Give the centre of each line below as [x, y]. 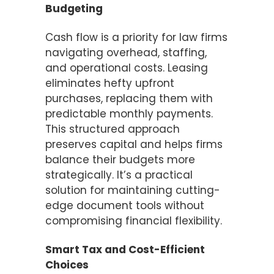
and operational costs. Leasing [127, 68]
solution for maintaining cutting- [133, 190]
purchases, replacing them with [129, 98]
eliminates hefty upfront [110, 83]
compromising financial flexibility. [134, 220]
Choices [67, 265]
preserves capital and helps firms [134, 144]
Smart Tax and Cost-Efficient [125, 249]
